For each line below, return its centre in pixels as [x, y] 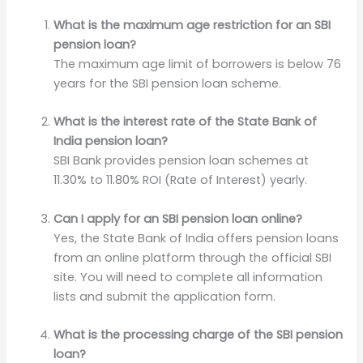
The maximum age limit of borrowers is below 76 [198, 64]
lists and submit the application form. [165, 296]
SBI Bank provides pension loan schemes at [181, 161]
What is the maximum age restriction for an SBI [192, 25]
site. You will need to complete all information [188, 277]
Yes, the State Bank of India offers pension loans [196, 238]
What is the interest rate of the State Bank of [186, 122]
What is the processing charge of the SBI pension [199, 334]
